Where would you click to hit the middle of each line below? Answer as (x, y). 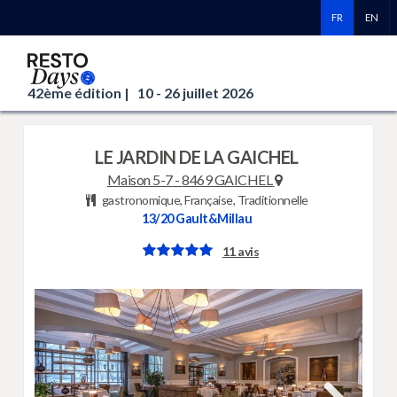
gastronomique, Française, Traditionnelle (204, 200)
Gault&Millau (212, 218)
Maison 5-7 (140, 179)
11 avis (241, 252)
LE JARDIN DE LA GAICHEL (197, 157)
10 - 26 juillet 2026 (196, 93)
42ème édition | (80, 93)
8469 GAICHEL (227, 179)
